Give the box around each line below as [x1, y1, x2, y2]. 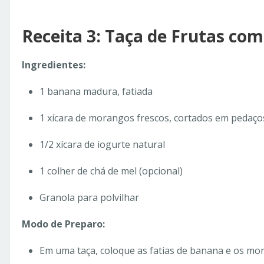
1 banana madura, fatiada [39, 85, 153, 98]
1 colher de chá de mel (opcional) [39, 164, 183, 178]
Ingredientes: [22, 58, 85, 72]
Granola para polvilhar [39, 191, 139, 204]
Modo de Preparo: [22, 217, 105, 231]
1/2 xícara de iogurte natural [39, 138, 165, 151]
